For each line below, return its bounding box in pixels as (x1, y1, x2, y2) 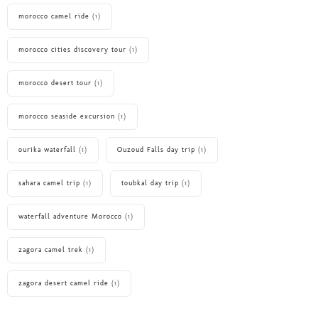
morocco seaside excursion (18, 112, 115, 121)
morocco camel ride (18, 12, 89, 21)
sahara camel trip (18, 179, 80, 188)
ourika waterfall (18, 146, 76, 155)
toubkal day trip (121, 179, 179, 188)
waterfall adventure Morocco (18, 212, 122, 221)
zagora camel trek (18, 246, 83, 255)
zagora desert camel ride (18, 279, 109, 288)
